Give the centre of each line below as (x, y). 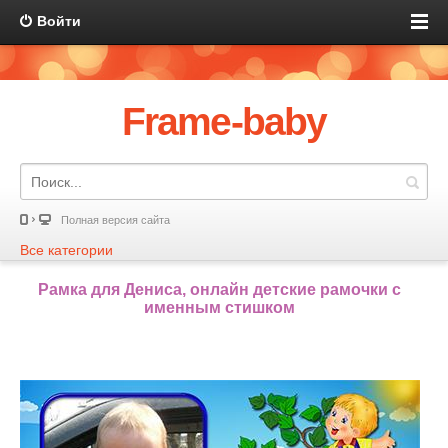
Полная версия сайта (115, 220)
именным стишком (219, 307)
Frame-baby (224, 121)
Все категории (66, 250)
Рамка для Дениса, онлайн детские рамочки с (219, 289)
